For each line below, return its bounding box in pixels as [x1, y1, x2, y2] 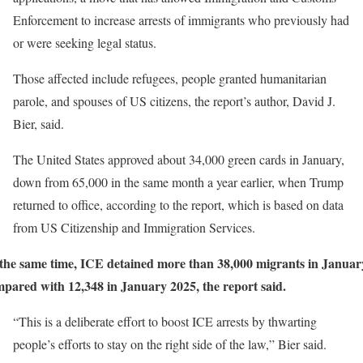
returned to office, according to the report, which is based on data [13, 196, 344, 214]
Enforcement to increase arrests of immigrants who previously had [13, 11, 349, 29]
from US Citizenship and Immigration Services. [13, 219, 255, 237]
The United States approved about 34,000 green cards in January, [13, 151, 344, 169]
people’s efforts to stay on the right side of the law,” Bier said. [13, 335, 327, 353]
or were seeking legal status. [13, 34, 156, 52]
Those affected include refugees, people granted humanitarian [13, 70, 327, 88]
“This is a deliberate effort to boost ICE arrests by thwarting [13, 313, 317, 331]
